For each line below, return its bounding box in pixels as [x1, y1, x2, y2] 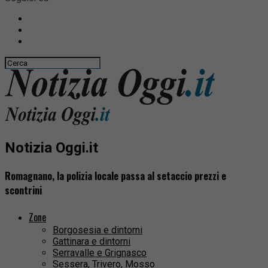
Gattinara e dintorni [53, 236, 130, 248]
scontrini [5, 183, 42, 198]
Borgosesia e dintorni [53, 224, 142, 236]
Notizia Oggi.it [5, 139, 98, 156]
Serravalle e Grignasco [53, 247, 147, 259]
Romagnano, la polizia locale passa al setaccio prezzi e [5, 169, 226, 184]
